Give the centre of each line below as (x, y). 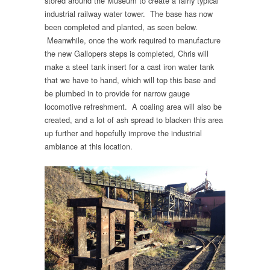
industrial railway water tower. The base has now (129, 14)
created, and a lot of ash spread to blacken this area (134, 120)
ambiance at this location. (89, 146)
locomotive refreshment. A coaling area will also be (133, 107)
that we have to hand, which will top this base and (130, 80)
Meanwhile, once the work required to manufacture (133, 40)
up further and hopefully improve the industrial (123, 133)
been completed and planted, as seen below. (121, 27)
